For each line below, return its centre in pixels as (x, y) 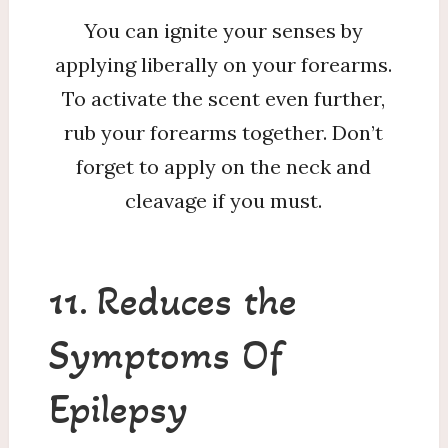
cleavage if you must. (224, 200)
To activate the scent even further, (224, 98)
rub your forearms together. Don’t (224, 132)
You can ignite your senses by (224, 30)
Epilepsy (118, 408)
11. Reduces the (172, 300)
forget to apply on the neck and (224, 166)
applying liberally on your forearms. (224, 64)
